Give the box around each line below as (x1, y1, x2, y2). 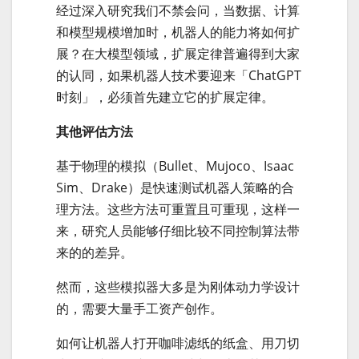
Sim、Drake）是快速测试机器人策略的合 (56, 179, 294, 197)
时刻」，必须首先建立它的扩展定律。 (56, 88, 274, 107)
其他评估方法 (56, 123, 133, 141)
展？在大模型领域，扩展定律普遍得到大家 (56, 45, 300, 63)
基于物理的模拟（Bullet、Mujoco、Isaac (56, 157, 294, 175)
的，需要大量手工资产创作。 (56, 300, 223, 318)
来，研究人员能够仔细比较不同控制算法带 (56, 222, 300, 240)
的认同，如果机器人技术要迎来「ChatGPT (56, 67, 301, 85)
